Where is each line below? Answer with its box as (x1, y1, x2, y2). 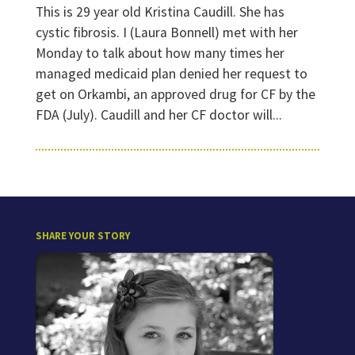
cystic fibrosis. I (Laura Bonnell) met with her (35, 24, 298, 41)
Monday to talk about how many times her (35, 44, 284, 62)
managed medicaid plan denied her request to (35, 65, 307, 82)
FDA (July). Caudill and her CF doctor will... (35, 106, 282, 124)
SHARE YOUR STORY (35, 229, 130, 242)
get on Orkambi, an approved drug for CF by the (35, 86, 315, 103)
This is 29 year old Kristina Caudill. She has (35, 3, 284, 21)
